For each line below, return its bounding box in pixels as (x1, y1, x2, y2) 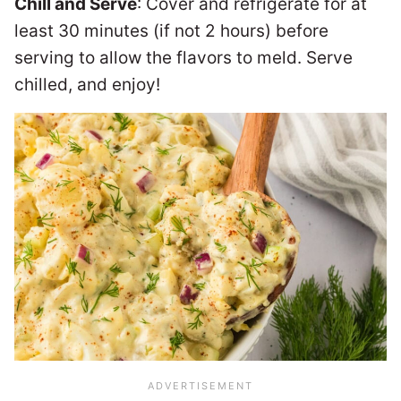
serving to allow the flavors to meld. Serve (14, 47, 353, 68)
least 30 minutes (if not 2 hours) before (14, 20, 328, 41)
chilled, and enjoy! (14, 73, 160, 95)
